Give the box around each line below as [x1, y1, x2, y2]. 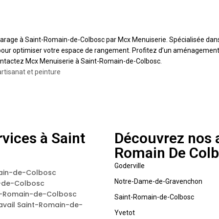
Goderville [114, 162, 145, 170]
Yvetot [114, 209, 135, 217]
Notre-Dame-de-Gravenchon [114, 177, 202, 186]
